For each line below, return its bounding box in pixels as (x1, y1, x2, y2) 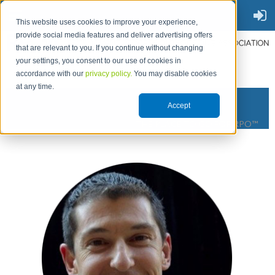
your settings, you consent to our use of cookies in (16, 56, 182, 66)
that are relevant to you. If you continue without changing (16, 44, 204, 53)
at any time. (16, 82, 55, 91)
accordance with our (16, 69, 86, 79)
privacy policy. (85, 69, 133, 79)
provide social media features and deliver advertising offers (16, 31, 213, 40)
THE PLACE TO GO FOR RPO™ (136, 118, 260, 129)
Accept (168, 101, 191, 110)
